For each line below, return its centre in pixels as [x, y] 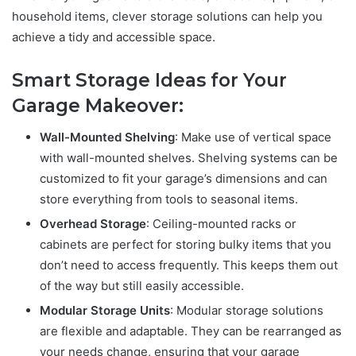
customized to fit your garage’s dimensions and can [184, 179]
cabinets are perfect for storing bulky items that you [186, 245]
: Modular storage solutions [247, 311]
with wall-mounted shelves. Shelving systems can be [189, 158]
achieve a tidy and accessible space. [114, 37]
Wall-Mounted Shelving [107, 137]
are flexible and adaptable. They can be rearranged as [191, 331]
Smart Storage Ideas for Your [149, 80]
